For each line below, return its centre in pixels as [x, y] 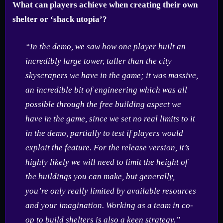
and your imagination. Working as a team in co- [109, 205]
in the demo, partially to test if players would [104, 133]
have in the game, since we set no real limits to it [110, 118]
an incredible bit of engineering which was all [106, 90]
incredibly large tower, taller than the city [98, 61]
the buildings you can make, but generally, [100, 176]
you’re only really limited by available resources [111, 191]
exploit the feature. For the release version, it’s [107, 147]
